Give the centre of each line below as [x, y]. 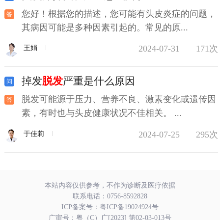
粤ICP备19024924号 [129, 207]
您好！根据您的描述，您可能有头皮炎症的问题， [119, 14]
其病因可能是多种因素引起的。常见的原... [105, 27]
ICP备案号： [81, 207]
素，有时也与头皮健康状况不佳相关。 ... [101, 113]
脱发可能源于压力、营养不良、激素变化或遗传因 [119, 99]
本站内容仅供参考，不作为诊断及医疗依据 [110, 185]
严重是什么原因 [99, 81]
